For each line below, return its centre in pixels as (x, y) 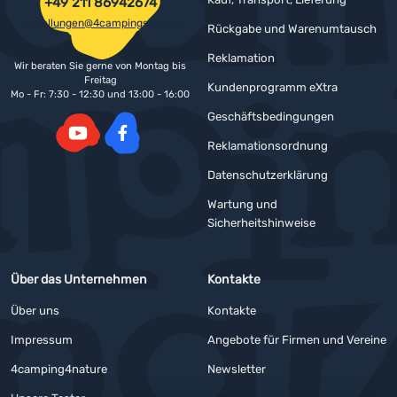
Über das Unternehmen (79, 280)
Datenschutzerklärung (268, 175)
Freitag (100, 80)
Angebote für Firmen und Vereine (297, 340)
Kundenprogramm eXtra (272, 88)
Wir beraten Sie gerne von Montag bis (100, 66)
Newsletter (237, 370)
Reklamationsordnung (268, 146)
